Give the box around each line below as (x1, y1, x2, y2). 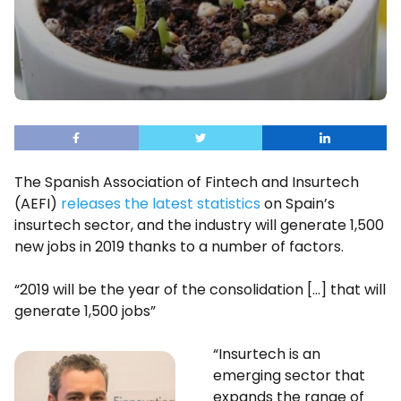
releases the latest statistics (61, 193, 260, 214)
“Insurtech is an (213, 344, 320, 364)
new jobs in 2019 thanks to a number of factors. (14, 236, 344, 257)
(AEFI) (14, 193, 61, 214)
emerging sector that (213, 365, 365, 386)
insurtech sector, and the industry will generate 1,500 (14, 215, 384, 235)
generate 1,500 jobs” (14, 301, 156, 321)
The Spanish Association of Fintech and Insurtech (14, 172, 359, 192)
